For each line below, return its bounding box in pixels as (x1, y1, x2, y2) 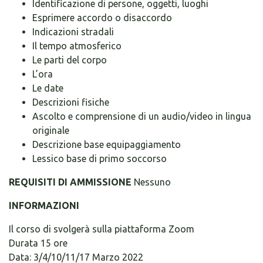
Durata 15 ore (9, 238, 68, 248)
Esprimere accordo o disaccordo (32, 12, 172, 23)
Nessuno (131, 177, 171, 187)
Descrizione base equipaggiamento (32, 139, 181, 150)
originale (32, 125, 69, 136)
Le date (32, 83, 63, 93)
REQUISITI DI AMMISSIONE (9, 177, 131, 187)
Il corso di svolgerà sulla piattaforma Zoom (9, 224, 194, 234)
